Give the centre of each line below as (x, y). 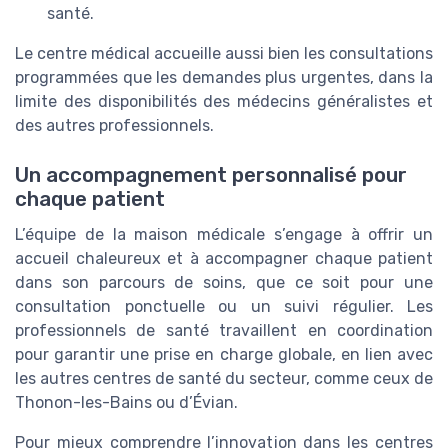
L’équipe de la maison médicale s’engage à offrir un (224, 234)
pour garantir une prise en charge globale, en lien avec (224, 354)
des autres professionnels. (114, 126)
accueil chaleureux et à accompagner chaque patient (224, 258)
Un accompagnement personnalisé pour (211, 174)
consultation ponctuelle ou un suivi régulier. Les (224, 306)
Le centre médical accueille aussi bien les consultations (224, 54)
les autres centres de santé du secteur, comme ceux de (224, 378)
